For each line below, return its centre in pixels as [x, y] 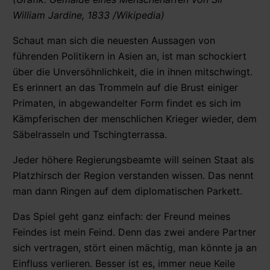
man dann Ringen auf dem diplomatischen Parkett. [127, 191]
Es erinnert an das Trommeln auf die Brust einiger [125, 87]
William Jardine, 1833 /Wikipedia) [89, 15]
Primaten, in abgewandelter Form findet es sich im [127, 103]
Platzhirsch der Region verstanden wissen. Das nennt [133, 175]
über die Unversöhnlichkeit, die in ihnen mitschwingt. [133, 71]
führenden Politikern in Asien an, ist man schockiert [130, 56]
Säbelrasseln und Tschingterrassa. [90, 134]
